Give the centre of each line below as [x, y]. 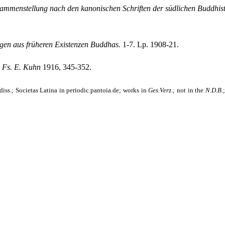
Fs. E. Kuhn [21, 67]
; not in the [189, 90]
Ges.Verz [160, 90]
